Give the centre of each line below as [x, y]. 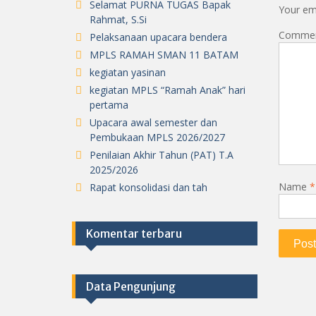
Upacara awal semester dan [153, 122]
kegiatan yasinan [128, 72]
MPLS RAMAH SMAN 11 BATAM [164, 54]
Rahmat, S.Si [118, 19]
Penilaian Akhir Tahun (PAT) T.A [162, 154]
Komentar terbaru [134, 233]
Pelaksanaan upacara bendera [158, 37]
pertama [109, 104]
